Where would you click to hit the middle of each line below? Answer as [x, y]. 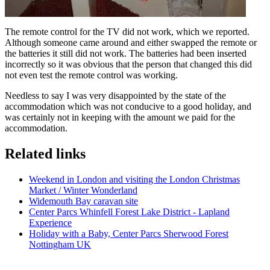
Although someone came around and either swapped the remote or [131, 43]
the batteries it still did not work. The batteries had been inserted [126, 54]
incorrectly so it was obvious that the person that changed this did [128, 64]
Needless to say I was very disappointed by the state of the [115, 96]
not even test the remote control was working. [91, 75]
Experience [50, 223]
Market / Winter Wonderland [83, 190]
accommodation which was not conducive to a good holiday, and [128, 107]
